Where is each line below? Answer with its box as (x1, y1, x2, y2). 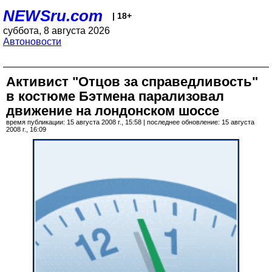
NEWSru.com (3, 7, 103, 25)
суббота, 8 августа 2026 (3, 25, 110, 36)
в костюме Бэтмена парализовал (6, 89, 224, 104)
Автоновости (3, 36, 61, 47)
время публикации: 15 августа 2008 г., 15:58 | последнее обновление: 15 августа (6, 118, 254, 126)
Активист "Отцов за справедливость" (6, 74, 258, 89)
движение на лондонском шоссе (6, 103, 219, 118)
